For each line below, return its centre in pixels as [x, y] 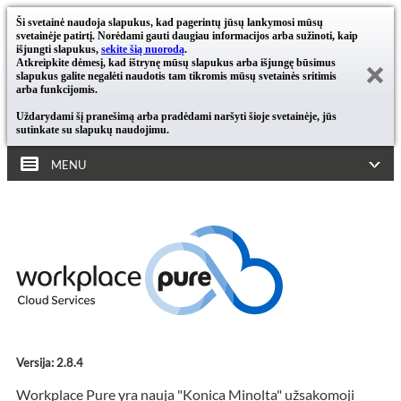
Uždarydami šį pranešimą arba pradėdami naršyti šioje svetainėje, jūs [176, 116]
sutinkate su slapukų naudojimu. [93, 130]
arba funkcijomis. [57, 90]
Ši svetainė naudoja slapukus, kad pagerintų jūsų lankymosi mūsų [170, 22]
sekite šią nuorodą [143, 49]
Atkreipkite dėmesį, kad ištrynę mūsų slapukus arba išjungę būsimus [176, 63]
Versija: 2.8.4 [50, 363]
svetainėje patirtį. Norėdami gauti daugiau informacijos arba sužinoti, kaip [187, 36]
